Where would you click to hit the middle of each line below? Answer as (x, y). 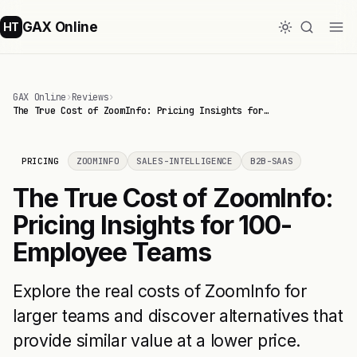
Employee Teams (112, 252)
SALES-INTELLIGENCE (184, 161)
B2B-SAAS (271, 161)
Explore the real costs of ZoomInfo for (160, 291)
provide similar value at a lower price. (157, 341)
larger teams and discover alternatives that (178, 316)
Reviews (90, 97)
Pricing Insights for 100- (153, 225)
